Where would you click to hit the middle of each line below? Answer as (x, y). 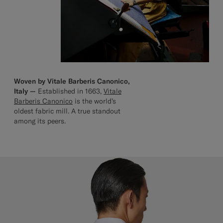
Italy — (25, 91)
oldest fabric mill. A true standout (67, 111)
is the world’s (94, 101)
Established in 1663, (70, 91)
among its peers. (40, 121)
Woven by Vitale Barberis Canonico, (72, 81)
